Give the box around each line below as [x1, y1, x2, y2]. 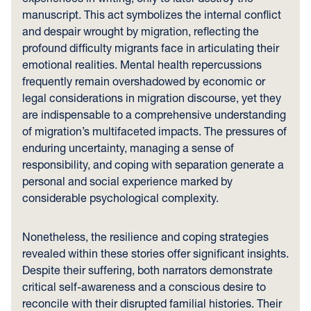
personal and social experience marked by [22, 174, 233, 187]
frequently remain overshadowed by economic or [22, 74, 265, 87]
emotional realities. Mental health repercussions [22, 58, 262, 71]
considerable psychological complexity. [22, 191, 219, 204]
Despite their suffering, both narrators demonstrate [22, 263, 273, 276]
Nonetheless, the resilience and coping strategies [22, 230, 269, 243]
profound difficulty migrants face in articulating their [22, 41, 279, 54]
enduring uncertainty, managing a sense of [22, 141, 234, 154]
